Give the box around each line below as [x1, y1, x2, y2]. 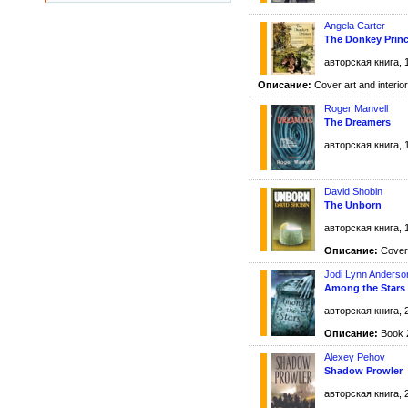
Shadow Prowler [324, 364, 403, 376]
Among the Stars [324, 281, 405, 293]
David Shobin [324, 185, 382, 197]
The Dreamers [324, 117, 391, 128]
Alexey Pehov [324, 351, 385, 362]
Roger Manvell [324, 103, 388, 115]
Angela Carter [324, 20, 385, 32]
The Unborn [324, 199, 382, 210]
